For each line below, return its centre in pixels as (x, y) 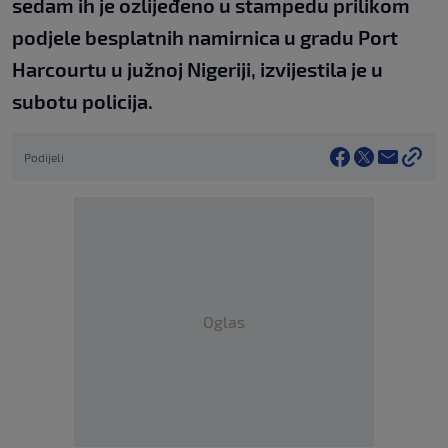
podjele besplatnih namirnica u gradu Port (205, 37)
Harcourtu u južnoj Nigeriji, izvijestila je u (197, 69)
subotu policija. (82, 101)
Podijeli (44, 157)
